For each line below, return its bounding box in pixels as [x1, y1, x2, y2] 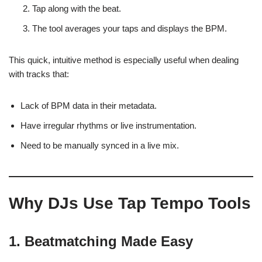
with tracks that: [9, 69, 69, 79]
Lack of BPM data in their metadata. [20, 101, 157, 111]
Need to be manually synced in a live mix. [20, 140, 179, 150]
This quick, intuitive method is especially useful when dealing [9, 55, 239, 65]
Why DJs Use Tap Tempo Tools [9, 194, 251, 212]
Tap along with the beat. [32, 4, 121, 13]
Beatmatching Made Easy [25, 233, 193, 249]
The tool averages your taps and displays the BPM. [32, 23, 227, 33]
